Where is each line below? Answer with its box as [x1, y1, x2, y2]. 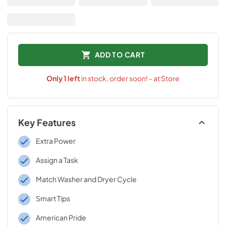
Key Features [18, 117, 76, 128]
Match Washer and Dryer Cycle [35, 174, 137, 184]
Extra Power [35, 136, 76, 145]
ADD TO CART [94, 50, 145, 59]
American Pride [35, 212, 86, 222]
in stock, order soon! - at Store [81, 73, 180, 83]
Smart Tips [35, 193, 70, 203]
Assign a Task [35, 155, 78, 164]
